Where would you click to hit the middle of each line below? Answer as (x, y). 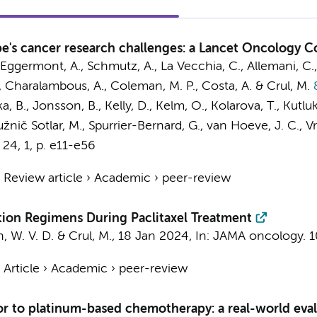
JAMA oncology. (259, 236)
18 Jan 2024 (153, 236)
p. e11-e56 (65, 146)
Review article (43, 178)
